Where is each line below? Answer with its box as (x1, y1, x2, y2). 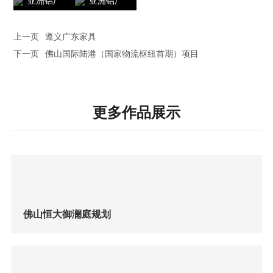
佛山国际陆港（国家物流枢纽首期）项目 (45, 49, 199, 59)
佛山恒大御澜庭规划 (23, 208, 111, 219)
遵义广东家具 (45, 32, 97, 42)
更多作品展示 (93, 105, 180, 121)
